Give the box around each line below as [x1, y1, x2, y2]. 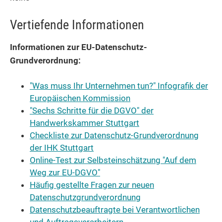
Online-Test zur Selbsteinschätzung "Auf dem [30, 155, 196, 166]
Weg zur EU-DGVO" [30, 167, 100, 178]
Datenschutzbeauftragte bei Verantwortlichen [30, 205, 200, 215]
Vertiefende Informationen [10, 17, 144, 32]
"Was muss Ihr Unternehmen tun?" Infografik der [30, 81, 208, 91]
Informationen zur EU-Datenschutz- [10, 42, 147, 53]
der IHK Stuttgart [30, 143, 94, 153]
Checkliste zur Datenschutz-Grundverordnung [30, 130, 199, 141]
